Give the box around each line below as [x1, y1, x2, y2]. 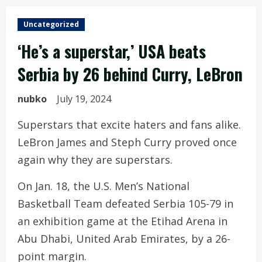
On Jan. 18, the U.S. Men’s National [18, 179, 189, 193]
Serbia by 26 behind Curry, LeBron [18, 62, 243, 86]
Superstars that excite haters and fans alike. [18, 118, 241, 132]
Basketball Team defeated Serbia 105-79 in [18, 196, 233, 211]
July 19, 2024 [57, 92, 113, 105]
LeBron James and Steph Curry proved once [18, 135, 237, 149]
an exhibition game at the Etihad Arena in [18, 214, 227, 228]
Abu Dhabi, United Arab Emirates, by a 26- [18, 232, 230, 246]
